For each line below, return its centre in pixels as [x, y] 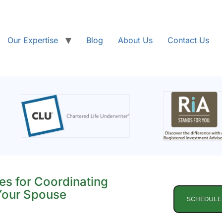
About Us [135, 40]
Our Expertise [33, 40]
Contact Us [188, 40]
